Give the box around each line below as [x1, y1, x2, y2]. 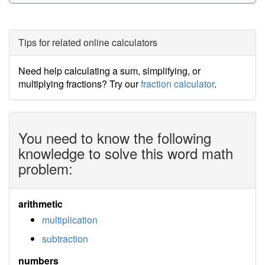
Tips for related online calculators [18, 35, 157, 49]
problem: [18, 158, 73, 179]
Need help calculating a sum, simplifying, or [18, 64, 201, 77]
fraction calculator [141, 77, 214, 91]
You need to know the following [18, 127, 211, 148]
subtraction [42, 232, 88, 245]
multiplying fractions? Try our [18, 77, 141, 91]
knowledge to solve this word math [18, 143, 233, 163]
